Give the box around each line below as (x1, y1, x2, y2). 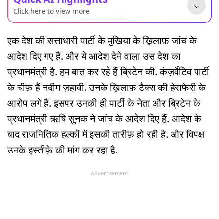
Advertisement (91, 169, 128, 176)
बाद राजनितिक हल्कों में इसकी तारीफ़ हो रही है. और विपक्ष (7, 127, 204, 141)
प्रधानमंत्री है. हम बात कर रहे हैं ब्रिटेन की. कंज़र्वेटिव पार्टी (7, 65, 209, 78)
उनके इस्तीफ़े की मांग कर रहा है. (7, 143, 118, 156)
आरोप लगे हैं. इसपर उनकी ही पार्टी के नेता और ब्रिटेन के (7, 96, 200, 109)
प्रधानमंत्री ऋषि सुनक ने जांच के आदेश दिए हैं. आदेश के (7, 111, 201, 125)
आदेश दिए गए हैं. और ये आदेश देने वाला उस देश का (7, 49, 181, 63)
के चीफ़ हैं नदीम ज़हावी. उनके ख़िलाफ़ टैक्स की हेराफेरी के (7, 80, 206, 94)
